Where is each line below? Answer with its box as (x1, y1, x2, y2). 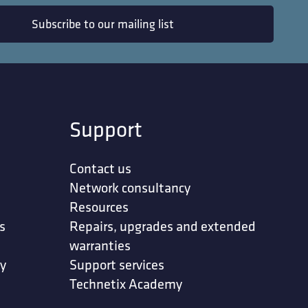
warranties (69, 236, 131, 254)
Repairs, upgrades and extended (69, 217, 256, 235)
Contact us (69, 159, 132, 177)
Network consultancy (69, 179, 191, 197)
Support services (69, 256, 165, 274)
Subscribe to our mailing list (31, 15, 174, 32)
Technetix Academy (69, 275, 183, 293)
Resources (69, 198, 129, 216)
